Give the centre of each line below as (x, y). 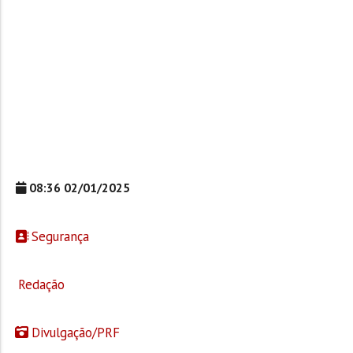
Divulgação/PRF (74, 333)
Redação (39, 285)
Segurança (58, 237)
